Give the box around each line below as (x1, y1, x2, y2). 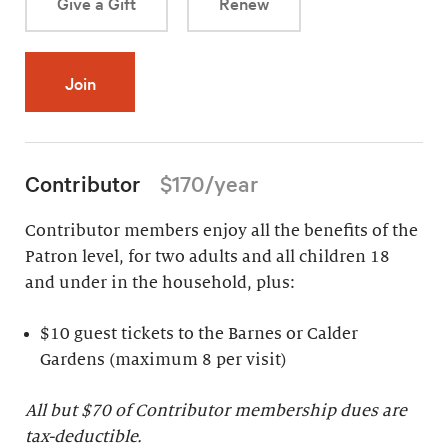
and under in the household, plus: (25, 274, 295, 293)
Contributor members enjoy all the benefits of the (25, 222, 418, 241)
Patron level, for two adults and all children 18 (25, 248, 390, 267)
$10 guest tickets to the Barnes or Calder (40, 325, 359, 344)
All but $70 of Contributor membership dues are (25, 402, 407, 421)
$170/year (159, 169, 259, 198)
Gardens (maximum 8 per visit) (40, 351, 288, 370)
